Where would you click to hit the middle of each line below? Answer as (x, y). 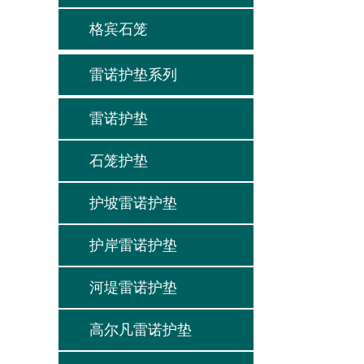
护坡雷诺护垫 (133, 203)
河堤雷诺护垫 (133, 288)
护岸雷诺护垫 (133, 245)
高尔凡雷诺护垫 (141, 330)
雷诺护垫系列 (133, 75)
